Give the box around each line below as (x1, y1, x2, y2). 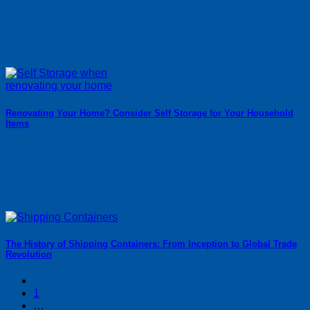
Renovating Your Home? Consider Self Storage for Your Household (6, 107, 293, 118)
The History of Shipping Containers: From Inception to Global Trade (6, 238, 297, 249)
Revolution (6, 248, 52, 259)
